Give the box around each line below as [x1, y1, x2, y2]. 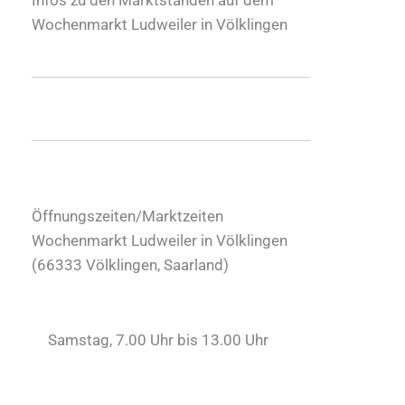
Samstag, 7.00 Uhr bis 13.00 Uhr [48, 330, 268, 349]
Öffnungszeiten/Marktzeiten [32, 206, 223, 225]
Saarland [164, 255, 223, 274]
